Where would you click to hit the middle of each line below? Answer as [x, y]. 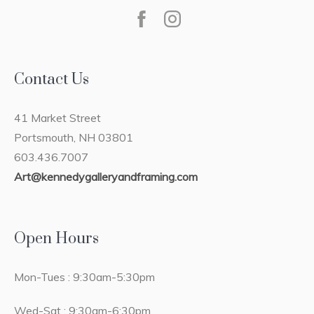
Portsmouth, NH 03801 [74, 137]
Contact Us [52, 79]
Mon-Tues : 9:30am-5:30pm [85, 277]
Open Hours [57, 238]
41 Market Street [58, 117]
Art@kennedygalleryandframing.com [106, 176]
